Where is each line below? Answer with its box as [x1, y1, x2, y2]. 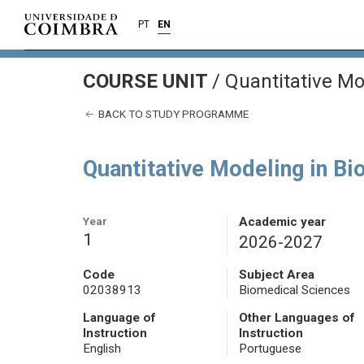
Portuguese [238, 341, 301, 357]
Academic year [238, 214, 326, 230]
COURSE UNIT [83, 70, 212, 93]
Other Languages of [238, 310, 355, 326]
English [83, 341, 121, 357]
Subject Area [238, 267, 314, 283]
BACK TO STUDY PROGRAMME [96, 107, 249, 120]
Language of [83, 310, 156, 326]
